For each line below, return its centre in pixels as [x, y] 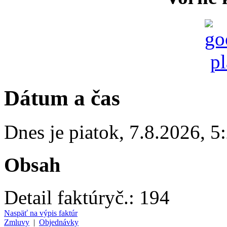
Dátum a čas [62, 98]
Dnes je [36, 132]
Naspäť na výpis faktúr [41, 213]
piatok [94, 132]
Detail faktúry [60, 198]
